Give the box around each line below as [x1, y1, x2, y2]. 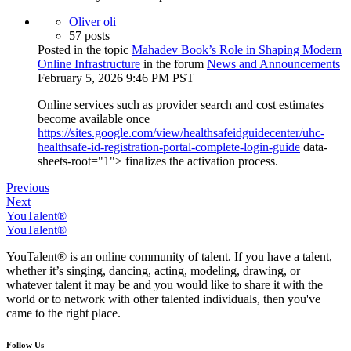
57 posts [69, 29, 110, 43]
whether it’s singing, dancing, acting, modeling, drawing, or [6, 264, 300, 278]
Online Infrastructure [38, 57, 140, 71]
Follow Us [6, 340, 44, 349]
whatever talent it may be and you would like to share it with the [6, 278, 323, 292]
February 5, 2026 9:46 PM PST [38, 71, 194, 85]
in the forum [140, 57, 207, 71]
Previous [6, 181, 49, 195]
